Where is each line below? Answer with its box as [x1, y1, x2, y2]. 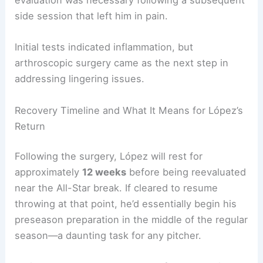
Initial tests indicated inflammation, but [15, 41, 194, 53]
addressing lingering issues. [15, 73, 145, 85]
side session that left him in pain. [15, 10, 168, 22]
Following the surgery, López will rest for [15, 150, 203, 163]
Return [15, 120, 46, 132]
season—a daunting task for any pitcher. [15, 230, 202, 242]
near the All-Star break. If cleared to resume [15, 182, 218, 194]
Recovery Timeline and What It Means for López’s [15, 104, 244, 116]
